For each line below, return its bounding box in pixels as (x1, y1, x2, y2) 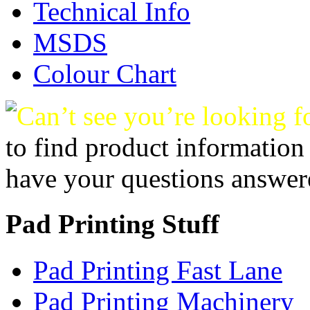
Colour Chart (33, 59, 176, 89)
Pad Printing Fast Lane (33, 255, 282, 285)
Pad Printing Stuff (6, 209, 219, 239)
